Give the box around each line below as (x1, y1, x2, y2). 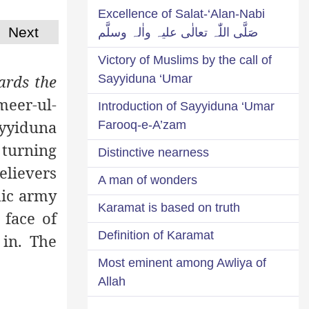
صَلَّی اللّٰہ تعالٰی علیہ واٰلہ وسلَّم (98, 25, 258, 39)
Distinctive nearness (98, 145, 209, 159)
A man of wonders (98, 172, 197, 187)
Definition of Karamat (98, 228, 214, 242)
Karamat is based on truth (98, 200, 240, 215)
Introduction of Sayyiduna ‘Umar (98, 99, 275, 113)
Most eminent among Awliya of (98, 255, 266, 270)
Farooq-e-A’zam (98, 117, 186, 132)
